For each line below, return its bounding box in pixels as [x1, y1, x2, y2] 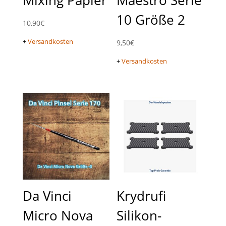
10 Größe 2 [117, 10, 186, 29]
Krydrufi [117, 186, 166, 205]
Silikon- [117, 206, 162, 224]
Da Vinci [22, 186, 72, 205]
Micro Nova [22, 206, 93, 224]
